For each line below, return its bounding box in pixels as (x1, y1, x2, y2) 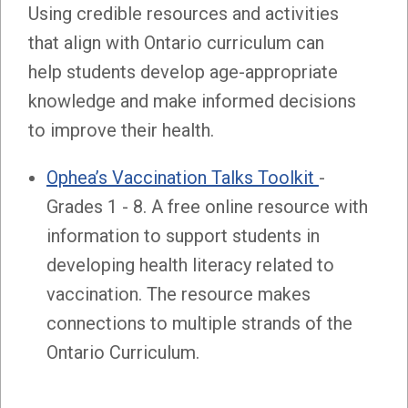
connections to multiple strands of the (46, 311, 352, 334)
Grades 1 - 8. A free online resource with (46, 195, 368, 218)
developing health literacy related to (46, 253, 334, 276)
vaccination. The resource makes (46, 282, 311, 305)
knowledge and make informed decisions (28, 89, 356, 112)
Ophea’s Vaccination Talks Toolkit (46, 166, 319, 189)
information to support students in (46, 224, 320, 247)
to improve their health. (28, 118, 219, 141)
